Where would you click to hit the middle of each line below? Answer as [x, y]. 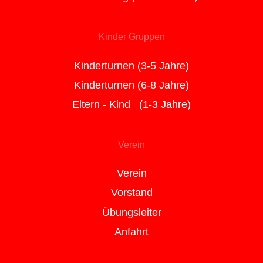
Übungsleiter [131, 212]
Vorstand [131, 193]
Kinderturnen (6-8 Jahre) [131, 85]
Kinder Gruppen [131, 37]
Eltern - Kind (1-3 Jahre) [131, 105]
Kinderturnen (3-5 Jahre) [131, 65]
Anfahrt [131, 232]
